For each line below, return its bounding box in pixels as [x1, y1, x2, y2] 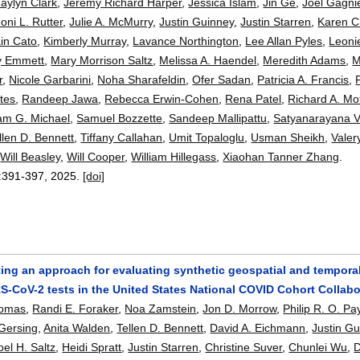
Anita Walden [43, 321, 111, 334]
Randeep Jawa [22, 92, 99, 105]
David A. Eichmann [210, 321, 306, 334]
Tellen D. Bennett [117, 321, 204, 334]
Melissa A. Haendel [159, 53, 257, 67]
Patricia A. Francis [257, 72, 350, 86]
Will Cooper [67, 149, 125, 163]
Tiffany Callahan [80, 130, 163, 144]
